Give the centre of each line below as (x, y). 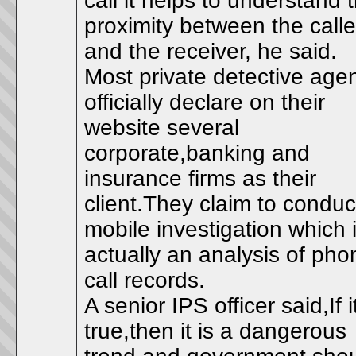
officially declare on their (205, 102)
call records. (145, 280)
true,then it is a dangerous (215, 331)
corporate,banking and (197, 153)
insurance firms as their (200, 178)
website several (162, 128)
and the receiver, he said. (211, 51)
